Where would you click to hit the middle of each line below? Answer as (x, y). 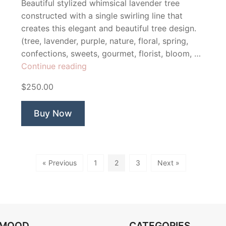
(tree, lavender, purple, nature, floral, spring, (105, 41)
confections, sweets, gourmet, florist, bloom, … (111, 53)
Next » (168, 163)
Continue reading (54, 66)
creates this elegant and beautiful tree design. (109, 28)
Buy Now (53, 113)
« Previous (60, 163)
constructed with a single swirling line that (102, 16)
